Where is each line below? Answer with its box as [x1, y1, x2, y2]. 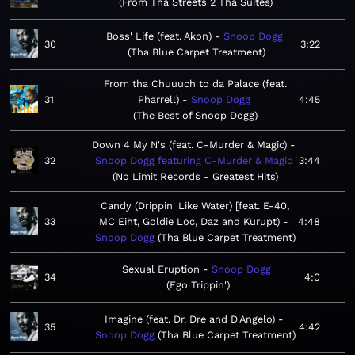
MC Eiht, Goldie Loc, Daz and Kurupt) [98, 216, 280, 228]
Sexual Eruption [122, 263, 200, 276]
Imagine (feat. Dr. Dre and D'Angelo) [104, 313, 275, 326]
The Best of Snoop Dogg [136, 109, 254, 122]
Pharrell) [137, 94, 179, 106]
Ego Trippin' [170, 279, 227, 292]
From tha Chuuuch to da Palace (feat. [104, 78, 287, 90]
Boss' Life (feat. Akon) [106, 30, 212, 43]
